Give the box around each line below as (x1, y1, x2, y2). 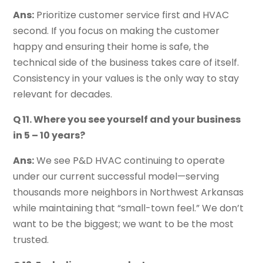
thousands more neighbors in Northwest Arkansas (13, 186, 244, 200)
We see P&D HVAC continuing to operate (34, 154, 225, 168)
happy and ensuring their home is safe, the (13, 40, 210, 54)
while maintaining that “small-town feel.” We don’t (13, 201, 244, 215)
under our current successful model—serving (13, 170, 220, 184)
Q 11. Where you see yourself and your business (13, 113, 241, 127)
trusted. (13, 233, 49, 247)
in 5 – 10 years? (13, 129, 86, 143)
